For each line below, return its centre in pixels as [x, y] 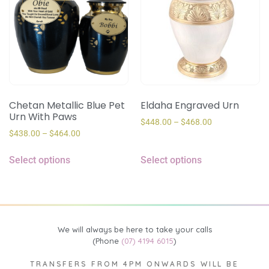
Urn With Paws [43, 117]
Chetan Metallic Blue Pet [67, 106]
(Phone [107, 241]
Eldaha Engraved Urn [190, 106]
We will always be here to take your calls [134, 230]
